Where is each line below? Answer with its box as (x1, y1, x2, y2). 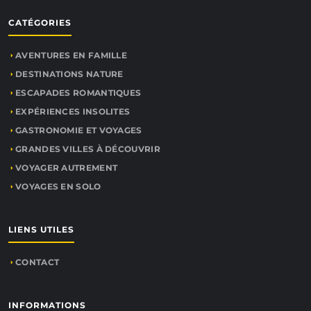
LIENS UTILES (8, 224, 74, 235)
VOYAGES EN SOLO (15, 181, 101, 192)
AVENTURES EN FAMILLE (15, 50, 127, 60)
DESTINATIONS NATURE (15, 69, 124, 79)
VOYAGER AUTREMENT (15, 162, 118, 173)
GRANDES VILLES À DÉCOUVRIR (15, 144, 160, 154)
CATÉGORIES (8, 17, 72, 28)
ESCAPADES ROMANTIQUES (15, 87, 142, 98)
